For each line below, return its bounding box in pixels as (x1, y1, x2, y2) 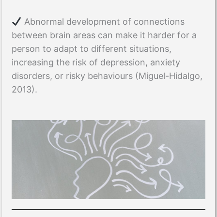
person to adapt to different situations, (12, 44, 171, 54)
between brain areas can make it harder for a (12, 30, 197, 41)
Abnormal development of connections (21, 16, 185, 27)
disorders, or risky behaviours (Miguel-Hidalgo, (12, 71, 202, 81)
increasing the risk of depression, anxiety (12, 57, 180, 68)
